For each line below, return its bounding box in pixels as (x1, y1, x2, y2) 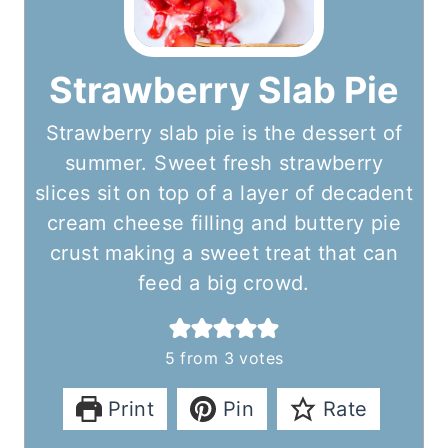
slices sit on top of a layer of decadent (35, 181, 413, 206)
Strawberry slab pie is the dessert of (45, 121, 403, 146)
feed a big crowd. (138, 271, 310, 296)
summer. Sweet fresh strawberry (65, 151, 383, 176)
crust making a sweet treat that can (50, 241, 398, 266)
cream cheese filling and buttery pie (46, 211, 402, 236)
